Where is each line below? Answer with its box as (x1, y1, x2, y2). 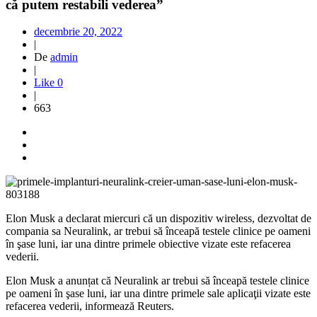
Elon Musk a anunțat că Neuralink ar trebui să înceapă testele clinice (6, 275, 309, 287)
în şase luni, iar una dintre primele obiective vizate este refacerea (6, 238, 291, 250)
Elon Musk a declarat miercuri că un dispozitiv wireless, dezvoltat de (6, 212, 311, 225)
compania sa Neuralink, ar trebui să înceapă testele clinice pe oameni (6, 225, 311, 238)
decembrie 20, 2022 (34, 25, 122, 38)
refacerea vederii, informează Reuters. (6, 300, 174, 313)
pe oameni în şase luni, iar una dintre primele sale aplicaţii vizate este (6, 287, 311, 300)
